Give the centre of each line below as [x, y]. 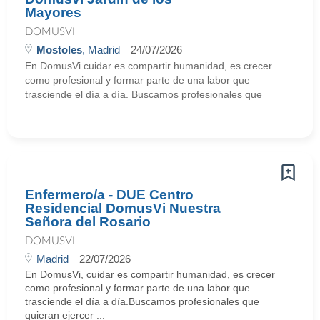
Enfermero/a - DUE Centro [109, 195]
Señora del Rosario [88, 222]
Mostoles [59, 50]
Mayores [53, 12]
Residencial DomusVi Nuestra [123, 208]
